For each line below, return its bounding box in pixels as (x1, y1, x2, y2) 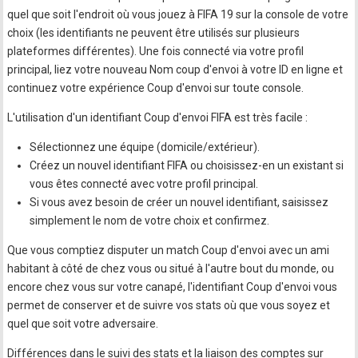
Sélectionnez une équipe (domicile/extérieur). (30, 141, 261, 154)
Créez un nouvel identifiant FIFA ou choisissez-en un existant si (30, 159, 344, 173)
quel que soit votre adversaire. (7, 317, 159, 331)
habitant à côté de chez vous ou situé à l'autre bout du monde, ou (7, 262, 335, 276)
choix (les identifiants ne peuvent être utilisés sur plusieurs (7, 26, 300, 40)
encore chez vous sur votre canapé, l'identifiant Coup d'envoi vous (7, 280, 338, 294)
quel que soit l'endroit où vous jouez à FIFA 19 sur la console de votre (7, 8, 349, 22)
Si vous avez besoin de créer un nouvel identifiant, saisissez (30, 196, 329, 209)
